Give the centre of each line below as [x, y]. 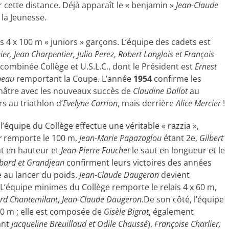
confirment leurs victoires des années [138, 163]
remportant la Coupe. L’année [74, 79]
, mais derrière [147, 103]
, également [171, 212]
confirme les [177, 79]
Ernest [206, 66]
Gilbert [211, 138]
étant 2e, [180, 138]
